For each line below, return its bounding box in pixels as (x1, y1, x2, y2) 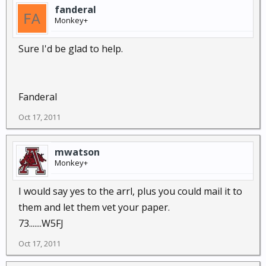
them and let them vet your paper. (18, 201, 170, 214)
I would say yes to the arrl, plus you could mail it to (18, 185, 242, 198)
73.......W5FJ (18, 217, 64, 230)
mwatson (55, 145, 100, 159)
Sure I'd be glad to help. (18, 42, 123, 55)
